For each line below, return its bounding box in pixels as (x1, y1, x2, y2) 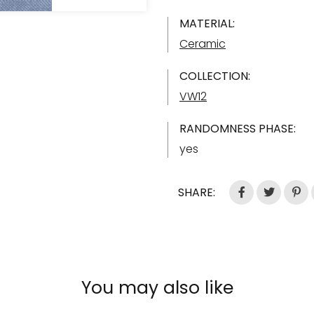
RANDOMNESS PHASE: (179, 121, 296, 137)
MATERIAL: (179, 15, 235, 32)
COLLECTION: (179, 68, 250, 84)
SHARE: (178, 184, 215, 200)
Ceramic (179, 36, 226, 52)
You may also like (81, 275, 233, 300)
